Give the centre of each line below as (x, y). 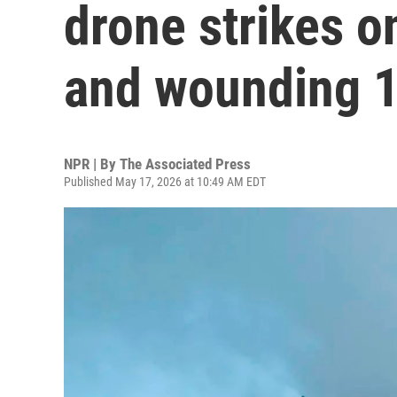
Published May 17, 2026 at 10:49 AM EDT (165, 182)
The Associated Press (185, 164)
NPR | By (92, 164)
